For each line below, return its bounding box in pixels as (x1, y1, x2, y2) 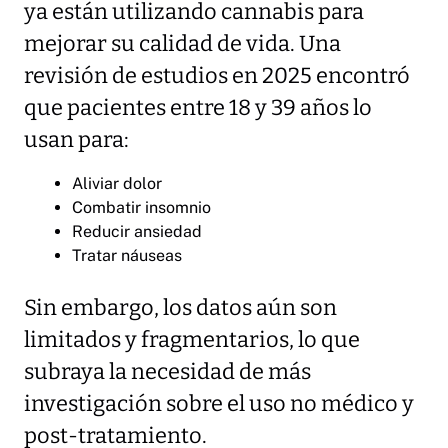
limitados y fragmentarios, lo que (24, 327, 360, 354)
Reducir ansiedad (72, 222, 202, 242)
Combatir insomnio (72, 198, 211, 218)
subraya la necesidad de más (24, 359, 311, 386)
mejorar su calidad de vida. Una (24, 31, 341, 58)
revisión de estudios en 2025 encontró (24, 63, 410, 90)
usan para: (24, 127, 129, 154)
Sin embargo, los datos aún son (24, 295, 337, 322)
